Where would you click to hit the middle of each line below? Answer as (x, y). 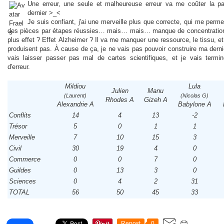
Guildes (20, 170)
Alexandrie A (75, 104)
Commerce (25, 159)
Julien (120, 91)
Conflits (20, 115)
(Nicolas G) (195, 95)
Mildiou (75, 86)
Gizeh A (156, 100)
